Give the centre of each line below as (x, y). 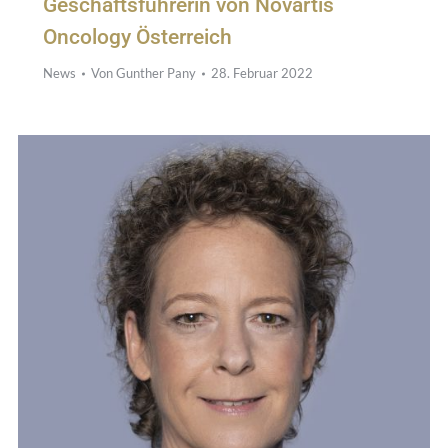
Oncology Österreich (137, 37)
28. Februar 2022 (261, 73)
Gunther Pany (155, 73)
